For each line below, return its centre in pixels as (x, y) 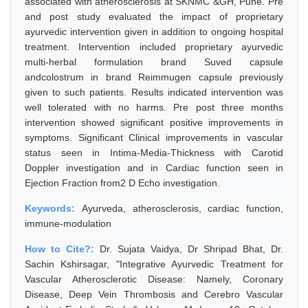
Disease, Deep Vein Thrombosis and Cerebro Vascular (154, 294)
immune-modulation (68, 223)
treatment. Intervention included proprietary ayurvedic (154, 47)
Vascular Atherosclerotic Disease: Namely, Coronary (154, 279)
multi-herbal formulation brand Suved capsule (154, 62)
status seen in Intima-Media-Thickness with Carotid (154, 153)
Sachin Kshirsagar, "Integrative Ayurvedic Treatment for (154, 264)
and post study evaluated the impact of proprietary (154, 16)
